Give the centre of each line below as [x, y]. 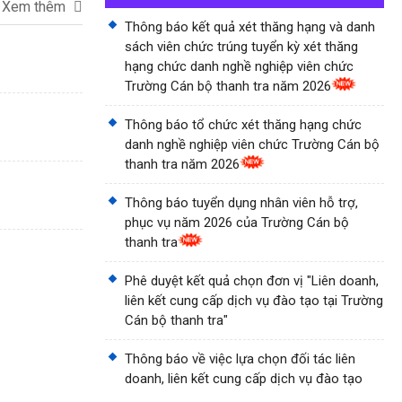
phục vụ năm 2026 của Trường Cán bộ [237, 223]
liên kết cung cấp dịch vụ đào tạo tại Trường [254, 301]
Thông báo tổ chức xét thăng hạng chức [243, 125]
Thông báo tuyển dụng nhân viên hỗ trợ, [241, 203]
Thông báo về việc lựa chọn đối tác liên [240, 359]
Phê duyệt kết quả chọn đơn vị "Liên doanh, [252, 281]
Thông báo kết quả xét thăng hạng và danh [250, 27]
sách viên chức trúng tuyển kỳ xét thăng [241, 47]
